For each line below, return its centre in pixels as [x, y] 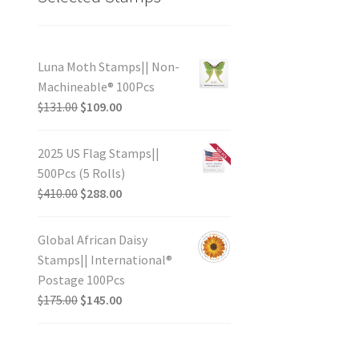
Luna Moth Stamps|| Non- [108, 66]
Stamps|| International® [105, 259]
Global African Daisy [92, 239]
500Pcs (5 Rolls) [81, 173]
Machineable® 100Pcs [96, 86]
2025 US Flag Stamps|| [98, 153]
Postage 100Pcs [81, 279]
